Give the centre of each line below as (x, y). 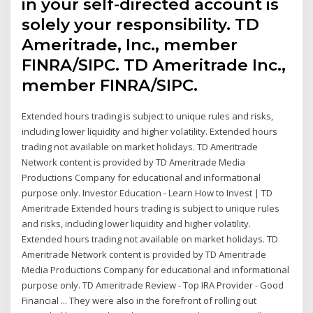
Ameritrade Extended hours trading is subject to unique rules (151, 209)
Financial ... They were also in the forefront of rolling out (139, 301)
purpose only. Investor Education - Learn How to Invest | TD (147, 193)
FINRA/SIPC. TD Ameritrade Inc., (154, 65)
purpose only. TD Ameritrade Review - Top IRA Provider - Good (153, 285)
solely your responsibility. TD (141, 25)
